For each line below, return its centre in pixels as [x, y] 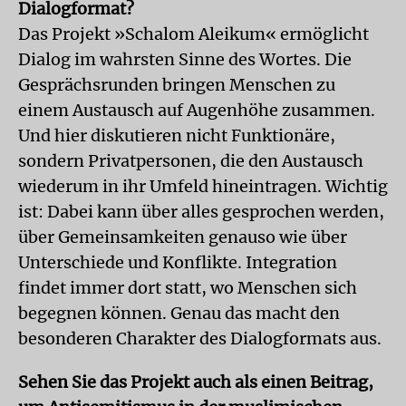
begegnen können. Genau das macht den [179, 313]
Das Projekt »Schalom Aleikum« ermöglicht [193, 34]
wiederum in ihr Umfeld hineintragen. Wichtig [203, 186]
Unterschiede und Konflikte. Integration [178, 262]
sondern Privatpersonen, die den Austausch [191, 160]
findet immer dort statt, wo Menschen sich [188, 287]
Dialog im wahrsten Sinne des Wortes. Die [185, 59]
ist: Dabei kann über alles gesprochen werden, [201, 211]
